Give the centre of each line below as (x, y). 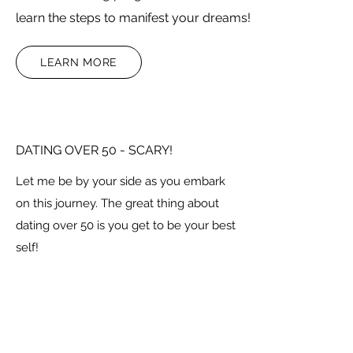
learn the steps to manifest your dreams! (133, 17)
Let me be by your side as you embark (121, 181)
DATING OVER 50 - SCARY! (94, 150)
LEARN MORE (79, 62)
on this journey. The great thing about (117, 203)
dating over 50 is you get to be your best (126, 225)
